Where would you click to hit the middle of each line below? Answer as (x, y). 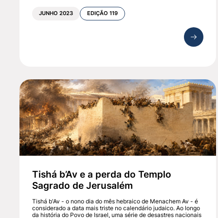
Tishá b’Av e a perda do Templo (102, 174)
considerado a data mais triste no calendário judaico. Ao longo (116, 208)
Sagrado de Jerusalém (83, 185)
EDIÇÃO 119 (103, 14)
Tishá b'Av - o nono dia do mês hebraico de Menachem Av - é (115, 201)
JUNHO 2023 (56, 14)
